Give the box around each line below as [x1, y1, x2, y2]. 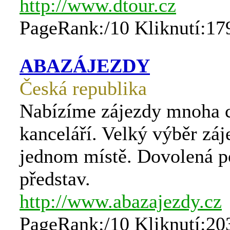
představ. [20, 168, 90, 189]
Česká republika [20, 78, 147, 99]
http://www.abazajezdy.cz [20, 190, 222, 212]
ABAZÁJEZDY [20, 55, 150, 76]
